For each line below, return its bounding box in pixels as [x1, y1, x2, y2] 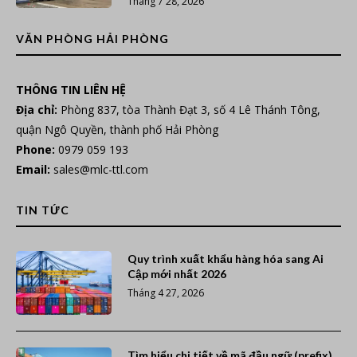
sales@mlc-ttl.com [53, 162, 148, 178]
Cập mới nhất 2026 [127, 267, 226, 281]
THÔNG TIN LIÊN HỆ [16, 82, 126, 98]
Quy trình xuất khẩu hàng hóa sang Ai [127, 252, 324, 266]
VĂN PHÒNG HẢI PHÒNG [16, 32, 169, 46]
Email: [16, 162, 50, 178]
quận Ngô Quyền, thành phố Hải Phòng [16, 122, 218, 138]
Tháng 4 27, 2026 [127, 286, 204, 300]
